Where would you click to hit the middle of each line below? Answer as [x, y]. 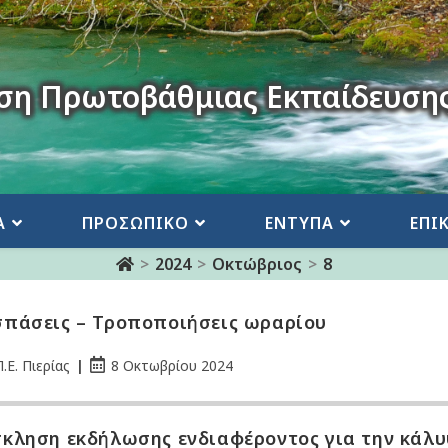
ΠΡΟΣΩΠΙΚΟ [136, 223]
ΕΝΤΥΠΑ [300, 223]
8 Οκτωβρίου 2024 [171, 365]
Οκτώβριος [257, 264]
